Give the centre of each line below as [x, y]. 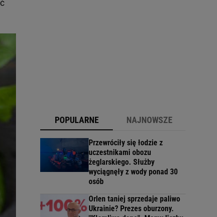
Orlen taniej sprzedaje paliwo [134, 199]
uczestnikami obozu [120, 152]
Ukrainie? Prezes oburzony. [131, 208]
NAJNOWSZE [149, 120]
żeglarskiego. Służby [122, 162]
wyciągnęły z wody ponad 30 [133, 171]
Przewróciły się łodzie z [126, 142]
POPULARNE [77, 120]
